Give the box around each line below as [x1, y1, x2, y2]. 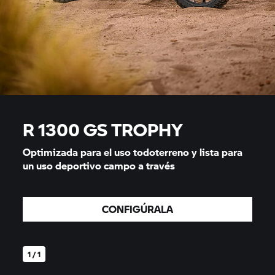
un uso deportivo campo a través [23, 158, 176, 172]
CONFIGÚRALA [101, 202, 173, 216]
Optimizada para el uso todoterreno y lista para [23, 145, 243, 159]
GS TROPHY [83, 117, 184, 142]
